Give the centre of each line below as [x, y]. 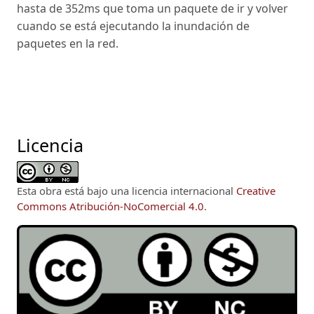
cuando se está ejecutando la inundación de [133, 26]
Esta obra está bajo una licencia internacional [127, 190]
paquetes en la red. [68, 44]
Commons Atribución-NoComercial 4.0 [110, 206]
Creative [256, 190]
